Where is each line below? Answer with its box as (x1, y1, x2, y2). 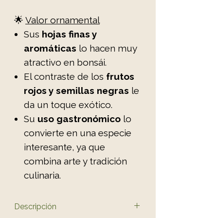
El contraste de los (24, 71, 106, 82)
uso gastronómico (37, 113, 121, 124)
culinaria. (24, 169, 61, 181)
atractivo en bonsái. (24, 56, 107, 68)
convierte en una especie (24, 127, 131, 138)
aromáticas (24, 42, 76, 54)
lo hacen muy (76, 42, 137, 54)
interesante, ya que (24, 141, 105, 152)
